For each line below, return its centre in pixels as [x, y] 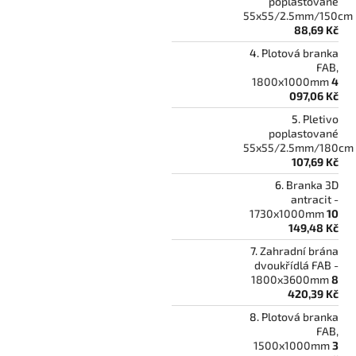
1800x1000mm [290, 81]
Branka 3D [312, 184]
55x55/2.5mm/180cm [298, 147]
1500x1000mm [292, 345]
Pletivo [321, 118]
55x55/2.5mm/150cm [298, 15]
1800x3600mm [290, 279]
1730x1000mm [287, 213]
